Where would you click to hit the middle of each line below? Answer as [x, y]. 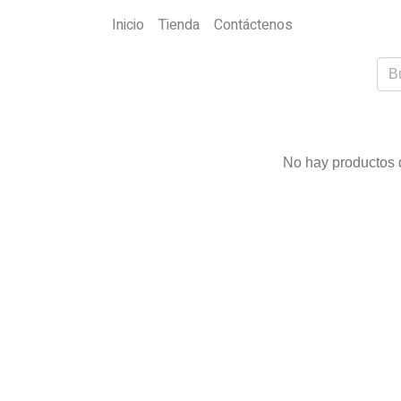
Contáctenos [253, 25]
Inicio [128, 25]
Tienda [179, 25]
